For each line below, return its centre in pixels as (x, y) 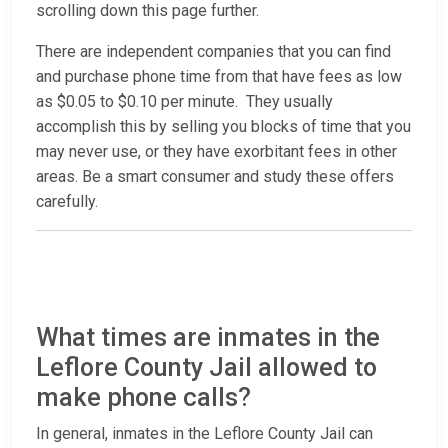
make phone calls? (143, 398)
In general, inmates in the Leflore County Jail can (204, 434)
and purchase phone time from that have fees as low (219, 77)
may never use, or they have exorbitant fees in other (216, 152)
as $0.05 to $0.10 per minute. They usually (184, 102)
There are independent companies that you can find (213, 52)
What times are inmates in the (208, 338)
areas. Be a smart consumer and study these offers (215, 177)
